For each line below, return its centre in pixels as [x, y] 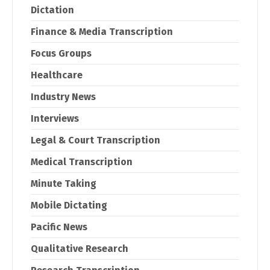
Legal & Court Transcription [96, 140]
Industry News [63, 96]
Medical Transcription [82, 162]
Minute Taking [64, 183]
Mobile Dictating [69, 205]
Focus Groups [61, 53]
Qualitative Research [80, 248]
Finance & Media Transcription [102, 31]
